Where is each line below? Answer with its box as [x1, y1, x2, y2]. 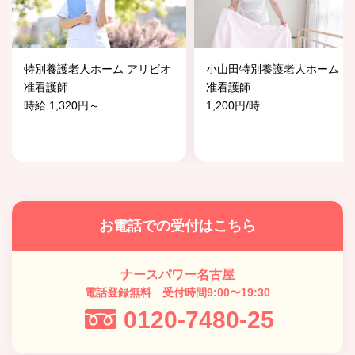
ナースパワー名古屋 [120, 267, 235, 281]
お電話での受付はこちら [99, 217, 256, 234]
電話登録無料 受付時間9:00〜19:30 [85, 285, 270, 299]
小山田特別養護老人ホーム [206, 62, 339, 75]
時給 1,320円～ [24, 98, 100, 112]
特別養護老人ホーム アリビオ [24, 62, 171, 75]
